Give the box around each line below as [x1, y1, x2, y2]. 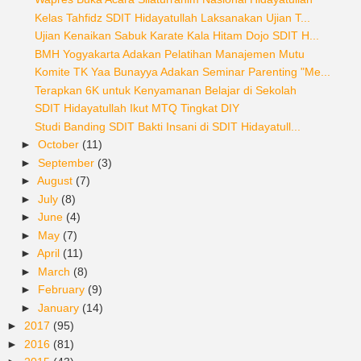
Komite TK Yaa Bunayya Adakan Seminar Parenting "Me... [34, 65, 330, 79]
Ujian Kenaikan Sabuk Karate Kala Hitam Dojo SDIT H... [34, 29, 319, 43]
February [37, 283, 88, 297]
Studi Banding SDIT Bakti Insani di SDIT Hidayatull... [34, 119, 301, 133]
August [36, 174, 76, 188]
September [37, 156, 98, 169]
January [37, 301, 82, 314]
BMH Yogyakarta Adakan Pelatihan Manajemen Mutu [34, 47, 305, 60]
